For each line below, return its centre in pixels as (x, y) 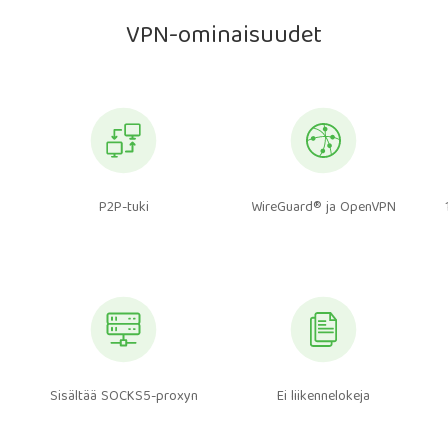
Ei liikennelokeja (324, 397)
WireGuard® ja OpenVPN (324, 208)
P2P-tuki (123, 208)
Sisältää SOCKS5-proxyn (123, 397)
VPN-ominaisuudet (224, 37)
